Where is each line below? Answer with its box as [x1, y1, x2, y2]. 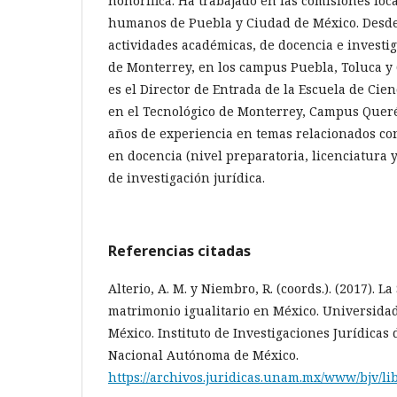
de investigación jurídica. [108, 168, 265, 186]
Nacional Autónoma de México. [108, 346, 299, 363]
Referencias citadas [108, 240, 251, 261]
